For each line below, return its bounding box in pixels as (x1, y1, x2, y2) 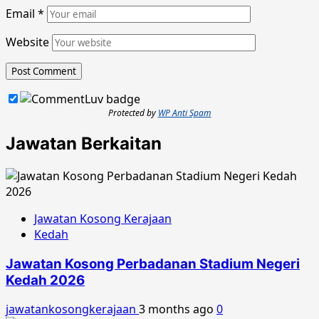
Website (6, 34, 49, 51)
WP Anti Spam (157, 107, 211, 120)
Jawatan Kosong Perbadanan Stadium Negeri (6, 255, 300, 272)
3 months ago (139, 301, 216, 318)
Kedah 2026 (6, 271, 85, 288)
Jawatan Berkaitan (6, 132, 162, 154)
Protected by (108, 107, 158, 120)
